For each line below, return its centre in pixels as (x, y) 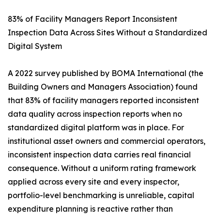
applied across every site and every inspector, (93, 182)
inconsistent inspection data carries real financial (99, 155)
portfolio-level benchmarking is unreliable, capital (101, 195)
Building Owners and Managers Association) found (103, 87)
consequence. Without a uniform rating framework (102, 168)
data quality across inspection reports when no (95, 114)
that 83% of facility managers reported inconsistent (103, 101)
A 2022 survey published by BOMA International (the (106, 73)
